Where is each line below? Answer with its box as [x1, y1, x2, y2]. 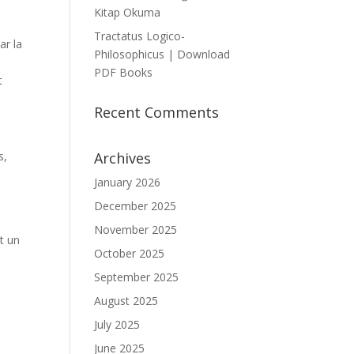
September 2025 [94, 269, 179, 284]
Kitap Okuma [94, 5, 161, 20]
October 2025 [94, 246, 165, 261]
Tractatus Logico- [94, 28, 186, 43]
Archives [94, 149, 152, 168]
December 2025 [94, 198, 177, 213]
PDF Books [94, 65, 153, 80]
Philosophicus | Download [94, 47, 231, 62]
